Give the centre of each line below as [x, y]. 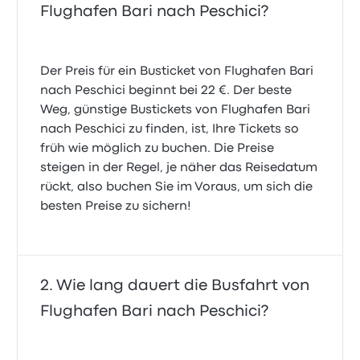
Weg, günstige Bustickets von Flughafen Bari [176, 110]
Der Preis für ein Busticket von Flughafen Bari [177, 72]
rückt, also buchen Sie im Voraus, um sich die [177, 187]
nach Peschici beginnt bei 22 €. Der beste [166, 91]
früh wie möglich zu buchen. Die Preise [157, 149]
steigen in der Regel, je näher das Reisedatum [179, 168]
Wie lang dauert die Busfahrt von [183, 286]
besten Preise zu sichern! [116, 207]
